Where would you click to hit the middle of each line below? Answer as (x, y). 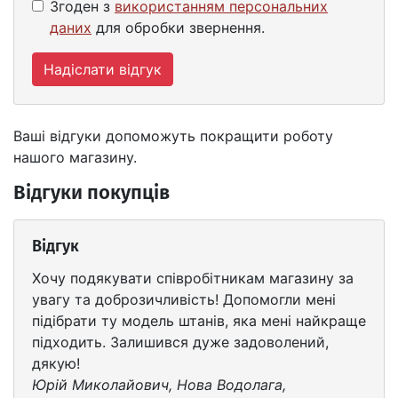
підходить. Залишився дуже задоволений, (180, 342)
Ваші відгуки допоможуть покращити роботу (173, 136)
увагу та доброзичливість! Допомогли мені (184, 299)
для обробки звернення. (178, 28)
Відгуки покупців (92, 194)
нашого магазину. (75, 157)
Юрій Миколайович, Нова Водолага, (159, 385)
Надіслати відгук (103, 69)
